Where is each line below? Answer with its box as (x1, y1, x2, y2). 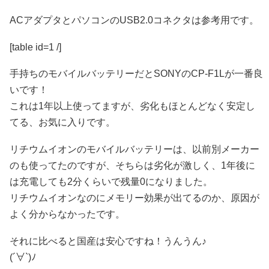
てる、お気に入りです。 (10, 117, 115, 128)
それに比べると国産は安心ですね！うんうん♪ (10, 235, 207, 246)
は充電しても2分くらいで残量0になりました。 (10, 177, 213, 187)
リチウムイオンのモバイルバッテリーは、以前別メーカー (10, 144, 259, 155)
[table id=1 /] (10, 41, 61, 52)
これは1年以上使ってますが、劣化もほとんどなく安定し (10, 101, 255, 112)
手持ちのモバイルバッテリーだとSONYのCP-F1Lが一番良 (10, 68, 263, 79)
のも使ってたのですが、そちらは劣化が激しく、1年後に (10, 160, 255, 171)
